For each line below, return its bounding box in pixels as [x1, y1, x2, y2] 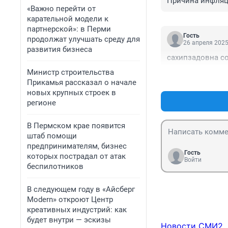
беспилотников [27, 162, 83, 171]
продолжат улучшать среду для [27, 35, 140, 44]
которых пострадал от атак [27, 152, 126, 161]
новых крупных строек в [27, 88, 116, 97]
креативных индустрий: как [27, 205, 127, 214]
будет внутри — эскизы [27, 215, 111, 224]
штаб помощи [27, 131, 77, 140]
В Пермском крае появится [27, 121, 125, 130]
